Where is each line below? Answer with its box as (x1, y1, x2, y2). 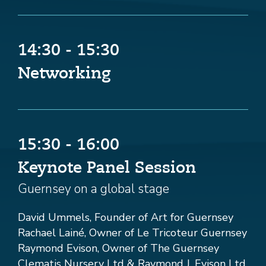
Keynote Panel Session (18, 160, 196, 177)
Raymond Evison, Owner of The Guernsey (18, 241, 219, 256)
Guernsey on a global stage (18, 180, 169, 198)
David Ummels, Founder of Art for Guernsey (18, 210, 233, 225)
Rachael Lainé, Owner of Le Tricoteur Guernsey (18, 226, 247, 240)
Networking (18, 66, 111, 83)
